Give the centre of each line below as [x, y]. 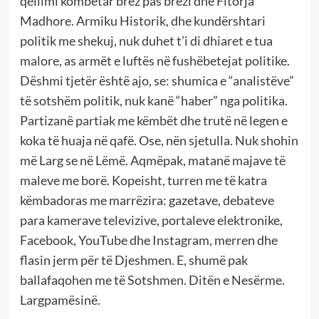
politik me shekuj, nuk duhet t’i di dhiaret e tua [146, 40]
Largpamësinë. [60, 299]
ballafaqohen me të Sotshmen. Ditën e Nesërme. [152, 279]
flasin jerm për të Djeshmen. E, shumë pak [134, 260]
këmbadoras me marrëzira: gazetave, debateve [147, 200]
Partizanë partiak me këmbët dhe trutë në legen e [153, 120]
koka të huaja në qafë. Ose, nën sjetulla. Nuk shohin [159, 140]
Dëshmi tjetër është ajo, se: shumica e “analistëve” [157, 80]
